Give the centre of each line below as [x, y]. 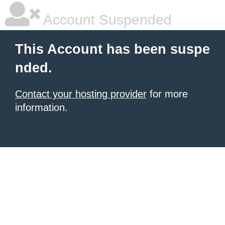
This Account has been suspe [113, 49]
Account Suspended [106, 20]
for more [167, 94]
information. [41, 107]
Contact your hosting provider [81, 94]
